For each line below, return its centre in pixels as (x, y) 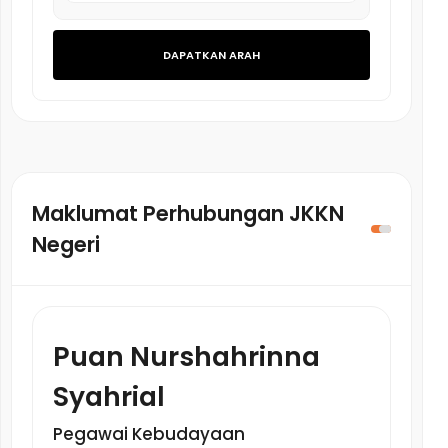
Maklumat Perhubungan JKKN (188, 213)
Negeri (66, 244)
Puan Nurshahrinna (186, 356)
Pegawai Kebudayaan (149, 434)
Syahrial (109, 396)
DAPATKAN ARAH (211, 55)
